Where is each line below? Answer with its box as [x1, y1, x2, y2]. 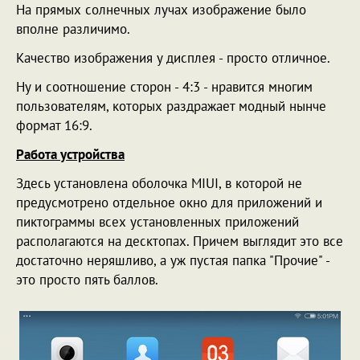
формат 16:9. [16, 116, 92, 134]
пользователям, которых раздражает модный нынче [16, 96, 326, 115]
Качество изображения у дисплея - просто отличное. [16, 48, 330, 67]
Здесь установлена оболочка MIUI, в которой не [16, 174, 302, 192]
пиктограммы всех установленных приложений [16, 212, 299, 231]
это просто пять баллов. [16, 270, 162, 288]
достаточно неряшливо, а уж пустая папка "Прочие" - [16, 251, 329, 269]
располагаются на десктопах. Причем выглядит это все [16, 231, 343, 250]
